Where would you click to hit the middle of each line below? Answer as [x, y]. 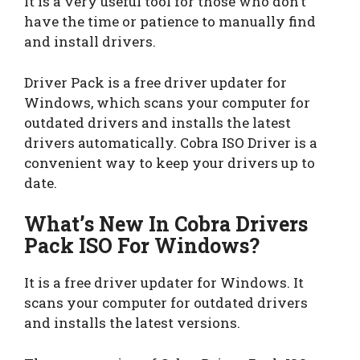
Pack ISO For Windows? [142, 246]
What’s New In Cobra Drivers [166, 224]
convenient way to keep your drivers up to [170, 162]
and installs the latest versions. [132, 323]
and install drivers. [90, 42]
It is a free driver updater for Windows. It [164, 283]
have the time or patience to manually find [170, 22]
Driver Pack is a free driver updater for [155, 82]
